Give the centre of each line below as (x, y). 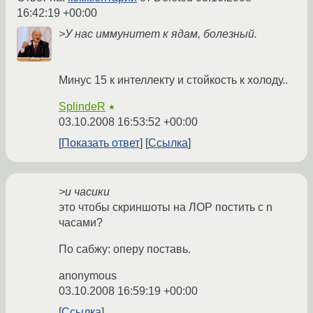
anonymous (88, 276)
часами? (81, 223)
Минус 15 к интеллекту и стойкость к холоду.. (173, 80)
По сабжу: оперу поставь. (125, 249)
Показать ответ (101, 143)
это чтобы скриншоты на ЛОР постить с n (166, 208)
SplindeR (82, 107)
